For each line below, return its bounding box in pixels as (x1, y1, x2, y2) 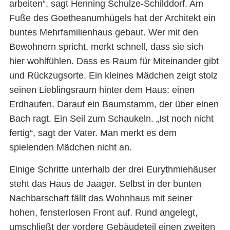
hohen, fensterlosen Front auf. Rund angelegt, (9, 207, 198, 218)
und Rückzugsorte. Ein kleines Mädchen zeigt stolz (9, 70, 218, 81)
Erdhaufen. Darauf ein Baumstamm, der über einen (9, 99, 219, 110)
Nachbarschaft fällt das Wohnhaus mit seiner (9, 193, 193, 203)
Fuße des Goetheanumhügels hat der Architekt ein (9, 13, 216, 24)
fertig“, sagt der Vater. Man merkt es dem (9, 128, 177, 139)
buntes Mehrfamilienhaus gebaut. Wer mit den (9, 27, 198, 38)
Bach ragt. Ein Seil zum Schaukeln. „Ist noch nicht (9, 113, 214, 124)
